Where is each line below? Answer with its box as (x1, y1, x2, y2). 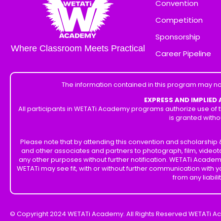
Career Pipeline (155, 48, 211, 59)
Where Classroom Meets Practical (10, 43, 145, 53)
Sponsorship (155, 32, 200, 42)
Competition (155, 15, 203, 25)
